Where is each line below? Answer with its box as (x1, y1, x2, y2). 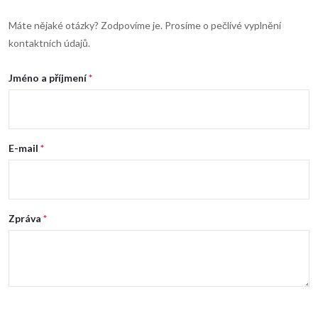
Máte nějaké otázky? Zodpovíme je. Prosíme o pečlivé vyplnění (9, 18, 281, 31)
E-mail (9, 141, 38, 154)
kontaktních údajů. (9, 36, 90, 49)
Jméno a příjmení (9, 71, 87, 84)
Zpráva (9, 212, 41, 224)
